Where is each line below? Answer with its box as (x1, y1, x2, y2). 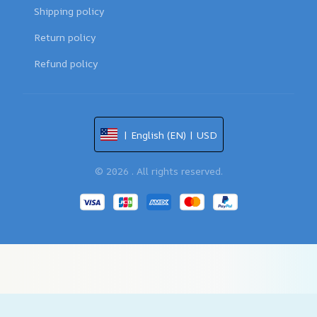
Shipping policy (34, 4, 105, 18)
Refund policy (34, 57, 98, 71)
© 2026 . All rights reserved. (94, 164, 223, 178)
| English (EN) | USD (122, 128, 217, 142)
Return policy (34, 30, 96, 45)
